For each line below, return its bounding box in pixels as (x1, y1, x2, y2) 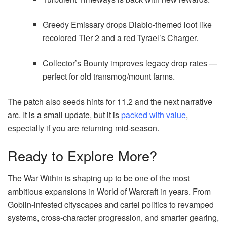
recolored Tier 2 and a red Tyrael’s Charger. (42, 32, 198, 44)
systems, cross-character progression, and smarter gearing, (8, 211, 219, 223)
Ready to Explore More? (8, 145, 157, 165)
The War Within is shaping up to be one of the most (8, 172, 190, 184)
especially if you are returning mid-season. (8, 122, 159, 134)
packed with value (121, 109, 186, 121)
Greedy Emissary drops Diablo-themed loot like (42, 19, 212, 31)
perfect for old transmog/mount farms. (42, 70, 175, 83)
